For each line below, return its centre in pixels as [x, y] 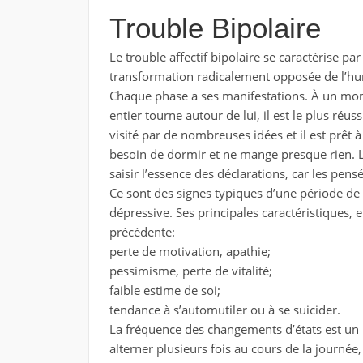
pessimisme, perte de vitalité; [190, 271]
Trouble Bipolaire [215, 28]
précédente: [142, 232]
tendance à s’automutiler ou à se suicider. [224, 310]
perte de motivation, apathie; [190, 251]
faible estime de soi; [164, 290]
